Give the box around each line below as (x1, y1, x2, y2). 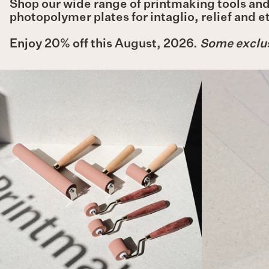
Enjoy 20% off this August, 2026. (10, 38, 200, 50)
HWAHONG (100, 69, 155, 79)
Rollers (100, 89, 133, 100)
